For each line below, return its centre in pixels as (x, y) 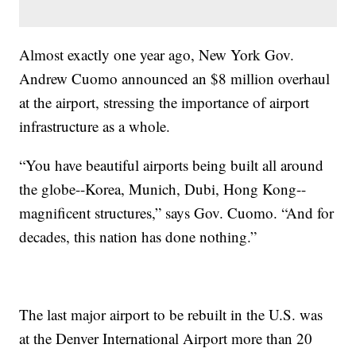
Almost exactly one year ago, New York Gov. (157, 54)
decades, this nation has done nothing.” (138, 236)
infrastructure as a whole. (97, 126)
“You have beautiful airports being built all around (172, 164)
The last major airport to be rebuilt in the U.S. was (171, 314)
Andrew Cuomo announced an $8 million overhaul (175, 78)
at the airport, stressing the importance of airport (164, 102)
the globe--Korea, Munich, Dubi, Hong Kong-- (163, 188)
